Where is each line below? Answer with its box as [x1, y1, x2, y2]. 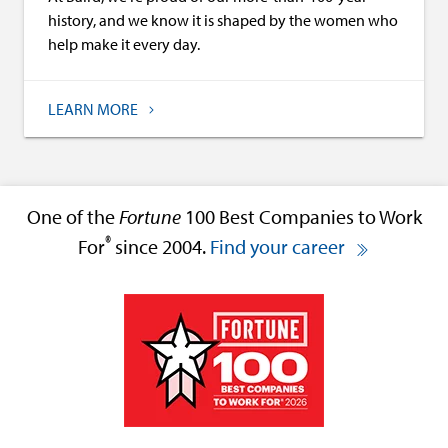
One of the [26, 204, 119, 229]
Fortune [118, 204, 181, 229]
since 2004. [111, 234, 210, 259]
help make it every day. [48, 34, 200, 54]
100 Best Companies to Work [180, 204, 422, 229]
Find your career [210, 234, 349, 259]
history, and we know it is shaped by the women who [48, 10, 398, 30]
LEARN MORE [48, 99, 141, 119]
